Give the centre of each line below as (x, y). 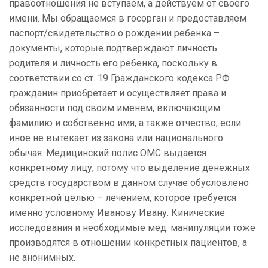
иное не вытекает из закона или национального (116, 138)
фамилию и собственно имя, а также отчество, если (125, 123)
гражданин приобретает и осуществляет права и (118, 93)
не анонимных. (42, 258)
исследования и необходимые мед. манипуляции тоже (132, 228)
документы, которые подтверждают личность (113, 48)
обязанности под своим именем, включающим (115, 108)
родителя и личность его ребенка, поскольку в (113, 63)
